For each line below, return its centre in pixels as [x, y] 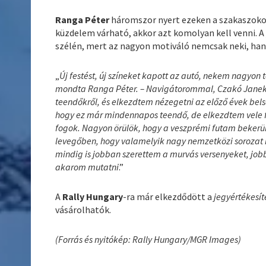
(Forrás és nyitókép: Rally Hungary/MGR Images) [148, 239]
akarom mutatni [87, 167]
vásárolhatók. [83, 209]
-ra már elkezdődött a [169, 196]
